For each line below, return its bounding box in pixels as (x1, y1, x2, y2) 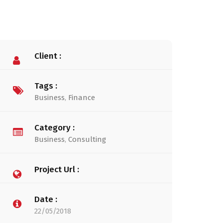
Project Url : (34, 164, 79, 175)
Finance (68, 93, 95, 102)
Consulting (68, 135, 106, 144)
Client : (34, 51, 61, 61)
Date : (34, 194, 57, 205)
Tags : (34, 81, 57, 91)
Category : (34, 122, 75, 133)
